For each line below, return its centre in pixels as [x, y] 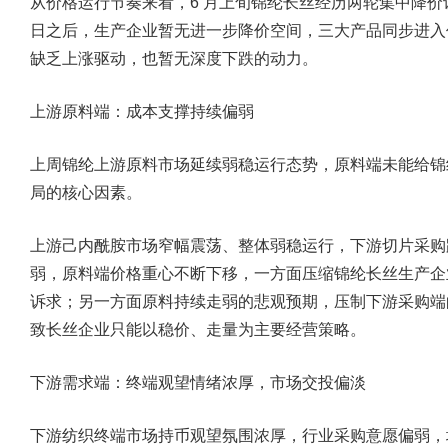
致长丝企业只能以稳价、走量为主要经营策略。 [198, 329]
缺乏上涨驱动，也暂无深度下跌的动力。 [174, 58]
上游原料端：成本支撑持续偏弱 [142, 111]
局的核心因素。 [86, 192]
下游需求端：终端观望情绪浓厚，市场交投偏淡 [198, 382]
